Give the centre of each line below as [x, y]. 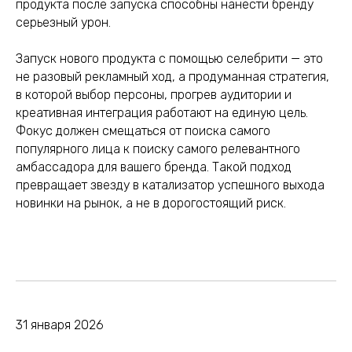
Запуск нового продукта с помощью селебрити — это [169, 59]
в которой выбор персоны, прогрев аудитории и [154, 95]
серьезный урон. [63, 22]
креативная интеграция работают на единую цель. [162, 113]
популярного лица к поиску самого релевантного [158, 149]
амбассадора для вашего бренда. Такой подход [154, 167]
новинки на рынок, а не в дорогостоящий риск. [151, 203]
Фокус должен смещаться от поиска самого [143, 131]
